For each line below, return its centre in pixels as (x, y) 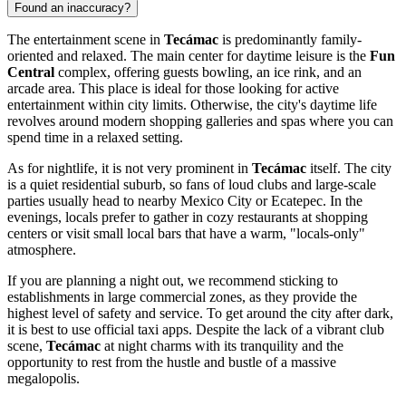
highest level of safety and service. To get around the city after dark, (200, 314)
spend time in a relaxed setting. (95, 138)
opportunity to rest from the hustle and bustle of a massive (172, 362)
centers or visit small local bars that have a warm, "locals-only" (186, 234)
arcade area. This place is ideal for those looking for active (173, 89)
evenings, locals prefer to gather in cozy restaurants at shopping (188, 217)
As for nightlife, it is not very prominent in (130, 169)
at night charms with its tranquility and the (222, 346)
